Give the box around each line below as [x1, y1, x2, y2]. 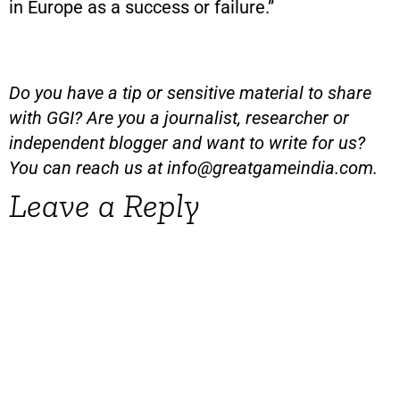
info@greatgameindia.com [167, 156, 373, 179]
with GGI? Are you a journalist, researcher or [9, 106, 349, 129]
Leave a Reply [9, 184, 200, 226]
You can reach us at [9, 156, 167, 179]
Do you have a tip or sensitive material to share [9, 81, 371, 104]
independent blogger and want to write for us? [9, 131, 365, 154]
